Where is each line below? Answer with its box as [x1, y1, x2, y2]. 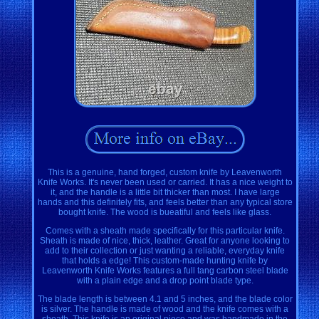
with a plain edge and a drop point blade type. [76, 275, 253, 286]
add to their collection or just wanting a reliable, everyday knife [45, 245, 286, 256]
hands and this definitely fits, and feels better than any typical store [37, 197, 293, 207]
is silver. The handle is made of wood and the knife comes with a [41, 303, 289, 314]
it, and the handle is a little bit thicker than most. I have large [50, 187, 280, 197]
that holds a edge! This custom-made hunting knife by [62, 255, 268, 266]
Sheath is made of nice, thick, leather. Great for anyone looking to [40, 235, 291, 246]
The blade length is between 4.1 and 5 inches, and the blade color [37, 293, 293, 304]
